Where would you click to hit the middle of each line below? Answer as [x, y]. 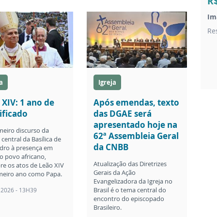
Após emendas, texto [137, 103]
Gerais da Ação [115, 173]
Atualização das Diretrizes [130, 164]
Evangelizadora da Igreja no [133, 181]
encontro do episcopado [129, 199]
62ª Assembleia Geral [136, 136]
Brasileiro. [108, 208]
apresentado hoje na [136, 125]
